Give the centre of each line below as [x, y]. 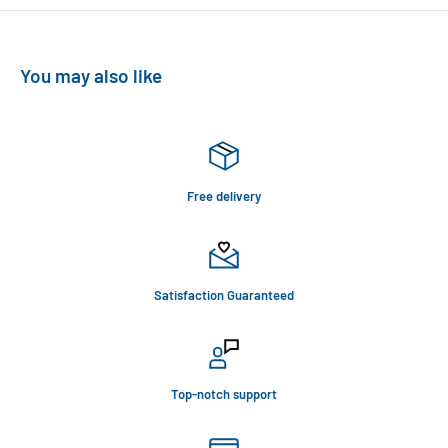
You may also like [91, 75]
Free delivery [224, 195]
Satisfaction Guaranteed [224, 294]
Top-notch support [224, 393]
